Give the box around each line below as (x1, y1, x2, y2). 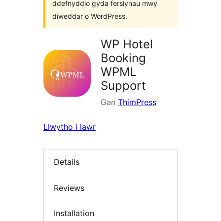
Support (101, 78, 146, 93)
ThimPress (118, 97, 156, 107)
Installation (54, 208, 94, 219)
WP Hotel (101, 37, 153, 51)
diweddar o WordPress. (52, 12, 127, 20)
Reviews (54, 183, 84, 193)
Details (54, 157, 79, 167)
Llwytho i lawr (43, 122, 96, 132)
